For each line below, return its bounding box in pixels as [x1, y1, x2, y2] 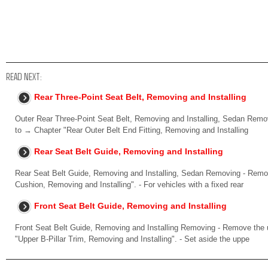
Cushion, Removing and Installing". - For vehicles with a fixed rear [15, 180, 243, 189]
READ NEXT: [6, 71, 42, 82]
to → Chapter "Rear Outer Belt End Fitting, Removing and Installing [15, 126, 248, 135]
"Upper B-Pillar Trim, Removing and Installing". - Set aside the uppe [15, 234, 249, 243]
